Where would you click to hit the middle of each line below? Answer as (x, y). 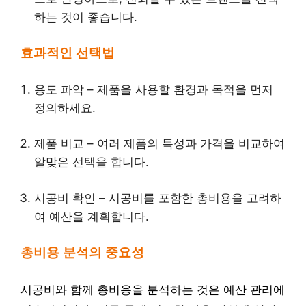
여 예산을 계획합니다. (92, 216)
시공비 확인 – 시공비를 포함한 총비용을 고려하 (158, 198)
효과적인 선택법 (68, 53)
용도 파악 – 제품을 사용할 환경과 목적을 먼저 (154, 89)
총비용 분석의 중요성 (82, 252)
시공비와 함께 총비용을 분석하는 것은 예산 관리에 (153, 290)
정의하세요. (65, 108)
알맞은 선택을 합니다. (92, 162)
